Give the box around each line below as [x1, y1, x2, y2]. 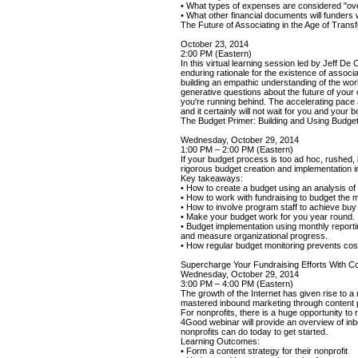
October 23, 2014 [181, 39, 249, 50]
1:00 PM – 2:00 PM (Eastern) [181, 145, 293, 155]
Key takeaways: [181, 173, 243, 184]
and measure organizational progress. [181, 231, 328, 241]
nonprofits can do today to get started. [181, 327, 328, 337]
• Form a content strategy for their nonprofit [181, 346, 348, 356]
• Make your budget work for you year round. [181, 212, 355, 222]
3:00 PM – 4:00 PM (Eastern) [181, 279, 293, 289]
